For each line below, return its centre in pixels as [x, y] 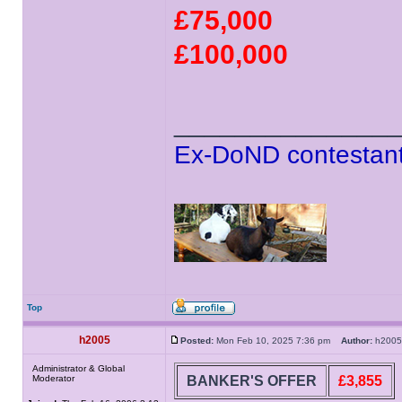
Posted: [197, 341]
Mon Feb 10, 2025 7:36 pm [277, 341]
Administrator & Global [79, 368]
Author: [357, 341]
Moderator [53, 378]
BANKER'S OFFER [252, 380]
